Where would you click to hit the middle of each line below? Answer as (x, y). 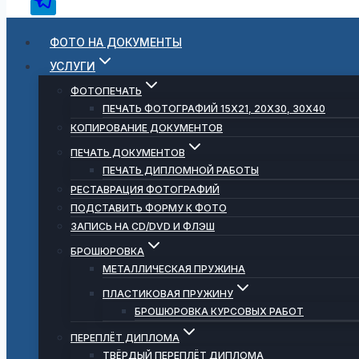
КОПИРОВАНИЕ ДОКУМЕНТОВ (147, 128)
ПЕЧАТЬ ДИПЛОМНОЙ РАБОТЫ (181, 170)
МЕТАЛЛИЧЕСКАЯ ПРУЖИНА (174, 269)
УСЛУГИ (73, 66)
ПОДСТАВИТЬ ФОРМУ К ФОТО (149, 208)
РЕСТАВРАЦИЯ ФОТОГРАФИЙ (145, 190)
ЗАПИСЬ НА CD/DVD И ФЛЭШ (143, 226)
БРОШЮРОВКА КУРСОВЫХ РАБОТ (219, 311)
